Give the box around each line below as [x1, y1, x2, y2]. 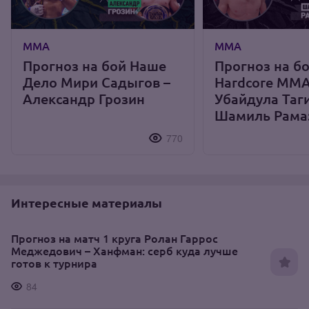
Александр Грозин [23, 90, 145, 107]
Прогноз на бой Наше [23, 57, 166, 74]
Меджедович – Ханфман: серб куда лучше [11, 243, 238, 257]
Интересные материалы [11, 195, 162, 210]
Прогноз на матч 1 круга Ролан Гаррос [11, 231, 218, 245]
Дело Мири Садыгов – [23, 74, 170, 90]
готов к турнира [11, 256, 97, 270]
